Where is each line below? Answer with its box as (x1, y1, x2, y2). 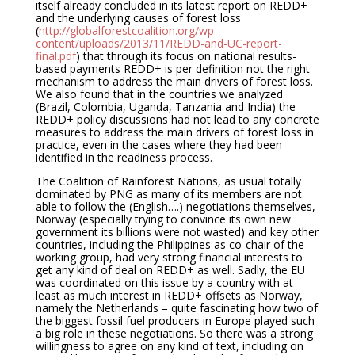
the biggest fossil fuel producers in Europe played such (35, 313, 315, 328)
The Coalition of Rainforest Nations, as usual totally (35, 174, 301, 189)
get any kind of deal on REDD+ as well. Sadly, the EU (35, 262, 305, 277)
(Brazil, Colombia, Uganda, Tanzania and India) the (35, 99, 296, 114)
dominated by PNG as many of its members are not (35, 186, 302, 201)
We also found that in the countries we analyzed (35, 86, 283, 101)
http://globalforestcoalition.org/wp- (38, 23, 218, 38)
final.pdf (35, 48, 76, 63)
